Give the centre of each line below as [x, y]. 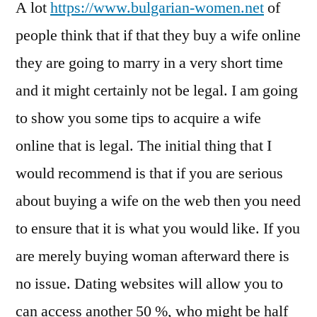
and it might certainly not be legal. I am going [157, 91]
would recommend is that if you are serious [149, 173]
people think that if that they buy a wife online [158, 35]
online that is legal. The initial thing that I [144, 146]
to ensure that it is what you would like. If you [158, 229]
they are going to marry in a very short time [149, 63]
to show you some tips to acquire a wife [138, 118]
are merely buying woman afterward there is [152, 256]
